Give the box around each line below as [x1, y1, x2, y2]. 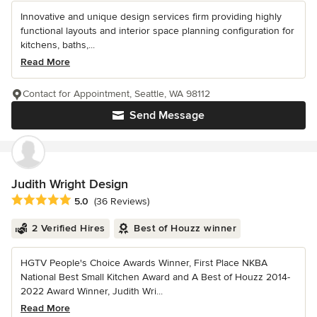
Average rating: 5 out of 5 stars [11, 193, 162, 208]
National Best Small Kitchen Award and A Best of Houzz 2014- [21, 271, 290, 284]
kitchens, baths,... [21, 38, 95, 51]
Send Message [129, 108, 204, 122]
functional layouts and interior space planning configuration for [21, 24, 294, 37]
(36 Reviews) [94, 195, 149, 208]
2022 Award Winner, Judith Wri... [21, 285, 163, 298]
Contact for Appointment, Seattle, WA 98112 [23, 87, 210, 100]
